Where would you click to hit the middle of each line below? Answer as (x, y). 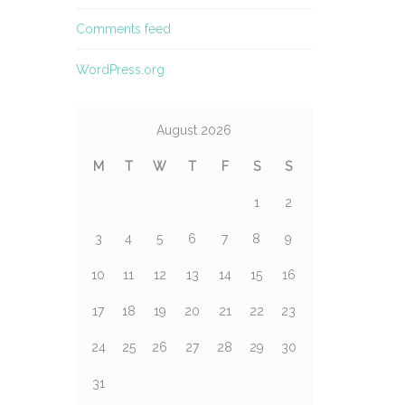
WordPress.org (120, 70)
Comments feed (123, 29)
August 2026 (194, 130)
